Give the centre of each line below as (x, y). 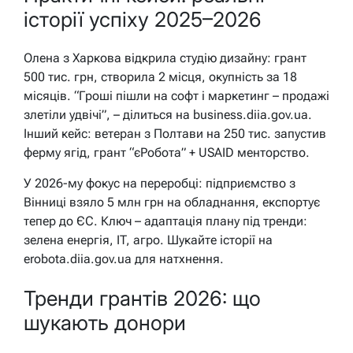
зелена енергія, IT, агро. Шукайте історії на (148, 240)
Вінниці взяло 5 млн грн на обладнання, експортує (172, 203)
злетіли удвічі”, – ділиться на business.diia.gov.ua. (168, 115)
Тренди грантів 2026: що (142, 298)
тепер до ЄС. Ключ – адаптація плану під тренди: (165, 221)
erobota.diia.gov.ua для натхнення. (124, 259)
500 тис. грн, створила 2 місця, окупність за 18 (160, 77)
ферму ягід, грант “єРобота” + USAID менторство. (167, 153)
